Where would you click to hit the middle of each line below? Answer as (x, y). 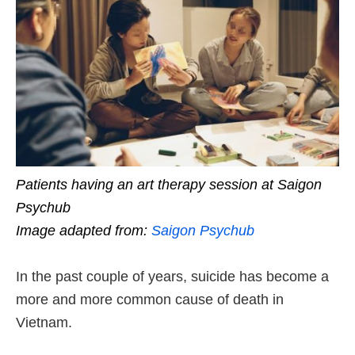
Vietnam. (46, 322)
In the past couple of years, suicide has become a (172, 276)
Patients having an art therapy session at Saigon (169, 184)
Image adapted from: (84, 230)
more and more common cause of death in (150, 299)
